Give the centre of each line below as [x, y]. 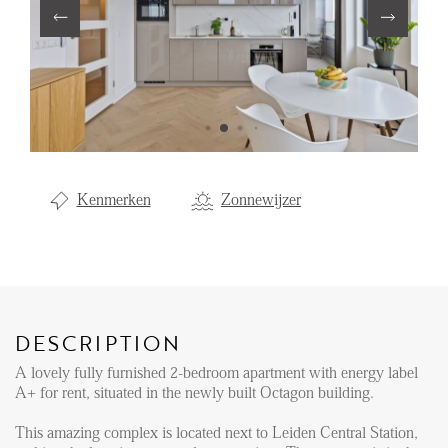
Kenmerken [113, 198]
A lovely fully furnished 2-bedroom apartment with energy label [216, 372]
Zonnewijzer [261, 198]
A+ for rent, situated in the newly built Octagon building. [196, 392]
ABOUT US [148, 368]
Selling [74, 183]
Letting [74, 149]
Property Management [139, 115]
